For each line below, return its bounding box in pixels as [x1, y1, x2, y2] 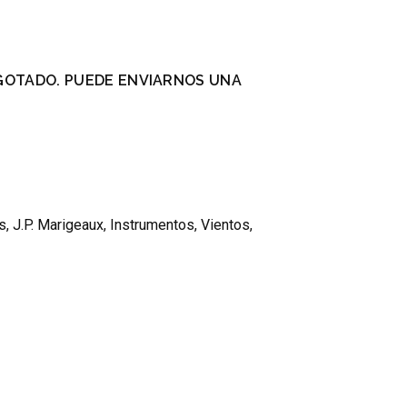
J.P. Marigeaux [13, 216, 104, 234]
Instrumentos [110, 216, 194, 234]
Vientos [201, 216, 250, 234]
